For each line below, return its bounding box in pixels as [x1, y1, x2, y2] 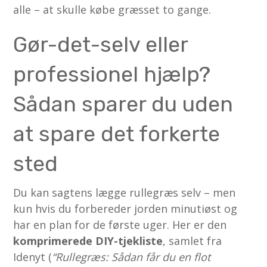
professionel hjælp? [13, 61, 211, 87]
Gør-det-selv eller [13, 31, 188, 57]
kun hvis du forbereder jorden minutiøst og [13, 201, 238, 216]
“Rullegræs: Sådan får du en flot [52, 249, 211, 264]
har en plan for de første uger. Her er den [13, 217, 227, 232]
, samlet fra [163, 233, 222, 248]
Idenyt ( [13, 249, 52, 264]
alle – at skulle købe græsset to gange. [13, 2, 212, 17]
